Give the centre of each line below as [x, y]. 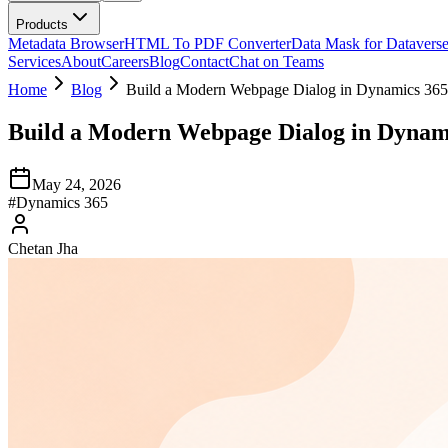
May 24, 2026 [76, 184]
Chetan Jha [43, 248]
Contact [204, 61]
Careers [125, 61]
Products [42, 24]
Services [34, 61]
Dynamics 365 [62, 202]
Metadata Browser [66, 43]
